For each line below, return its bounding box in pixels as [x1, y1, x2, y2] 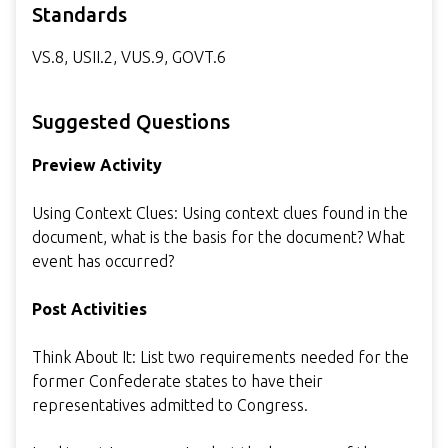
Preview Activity [32, 155, 162, 174]
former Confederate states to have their [32, 371, 323, 390]
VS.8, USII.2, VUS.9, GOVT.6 [32, 47, 226, 66]
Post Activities [32, 299, 147, 318]
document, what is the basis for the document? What [32, 227, 405, 246]
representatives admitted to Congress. [32, 395, 308, 414]
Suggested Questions [32, 109, 230, 133]
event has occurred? [32, 251, 174, 270]
